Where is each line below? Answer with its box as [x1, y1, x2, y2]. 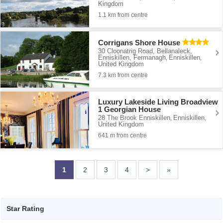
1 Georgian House [98, 105, 161, 114]
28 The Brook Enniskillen [98, 114, 171, 122]
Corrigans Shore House [98, 38, 181, 47]
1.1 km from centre [98, 11, 148, 18]
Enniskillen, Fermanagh [98, 53, 166, 61]
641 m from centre [98, 132, 147, 139]
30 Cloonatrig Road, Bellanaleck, [98, 47, 193, 55]
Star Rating [6, 205, 44, 213]
